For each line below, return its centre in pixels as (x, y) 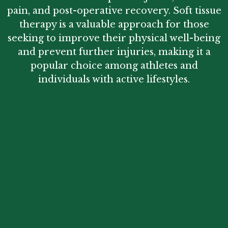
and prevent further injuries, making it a (114, 52)
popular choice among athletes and (114, 66)
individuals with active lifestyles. (114, 80)
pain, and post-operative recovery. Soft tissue (114, 11)
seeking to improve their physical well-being (114, 38)
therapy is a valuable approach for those (114, 25)
